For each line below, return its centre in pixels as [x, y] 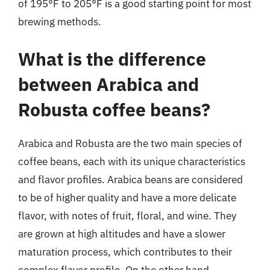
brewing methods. [60, 22]
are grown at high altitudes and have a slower [122, 234]
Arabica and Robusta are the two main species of [130, 143]
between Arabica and [108, 84]
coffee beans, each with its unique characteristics [132, 161]
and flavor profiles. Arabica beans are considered [130, 179]
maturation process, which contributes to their [125, 252]
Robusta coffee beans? [114, 109]
